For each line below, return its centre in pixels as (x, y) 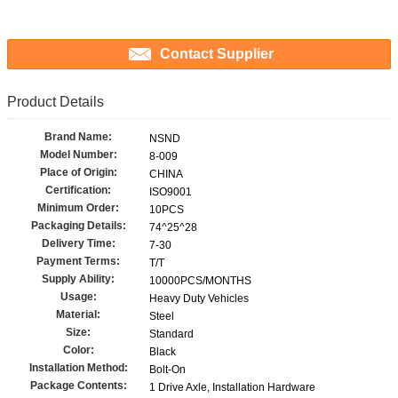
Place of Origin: (78, 173)
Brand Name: (78, 137)
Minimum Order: (78, 208)
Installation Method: (78, 368)
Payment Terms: (78, 262)
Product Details (56, 102)
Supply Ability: (78, 279)
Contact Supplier (217, 54)
